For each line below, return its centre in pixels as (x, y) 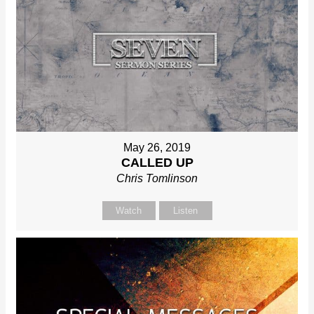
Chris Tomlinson (157, 179)
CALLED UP (157, 163)
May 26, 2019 (157, 148)
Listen (185, 211)
